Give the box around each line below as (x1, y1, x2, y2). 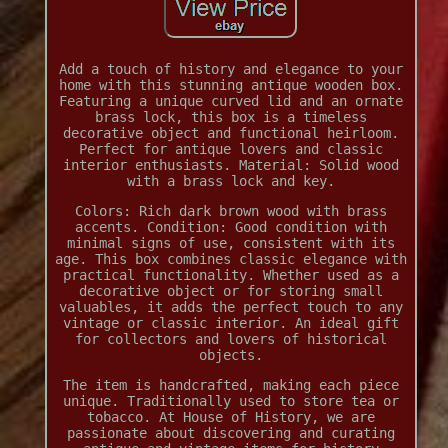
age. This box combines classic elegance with (54, 251, 407, 268)
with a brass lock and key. (126, 173, 335, 190)
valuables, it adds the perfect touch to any (58, 299, 403, 316)
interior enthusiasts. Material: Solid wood (62, 157, 399, 174)
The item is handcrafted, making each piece (62, 377, 399, 394)
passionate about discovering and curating (66, 425, 395, 442)
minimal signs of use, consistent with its (66, 235, 395, 252)
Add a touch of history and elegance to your (58, 61, 403, 78)
